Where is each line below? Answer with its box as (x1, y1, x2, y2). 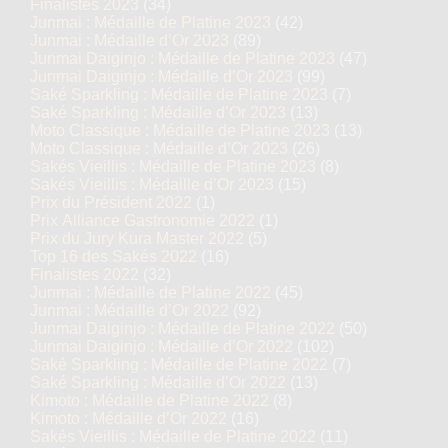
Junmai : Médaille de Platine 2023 (30, 14, 271, 31)
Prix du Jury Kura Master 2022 (30, 230, 244, 247)
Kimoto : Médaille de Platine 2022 (30, 392, 269, 409)
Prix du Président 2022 (30, 194, 192, 211)
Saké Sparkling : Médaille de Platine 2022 (30, 356, 328, 373)
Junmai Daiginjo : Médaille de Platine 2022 (30, 320, 335, 337)
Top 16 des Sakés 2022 (30, 248, 197, 265)
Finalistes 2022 (30, 266, 139, 283)
